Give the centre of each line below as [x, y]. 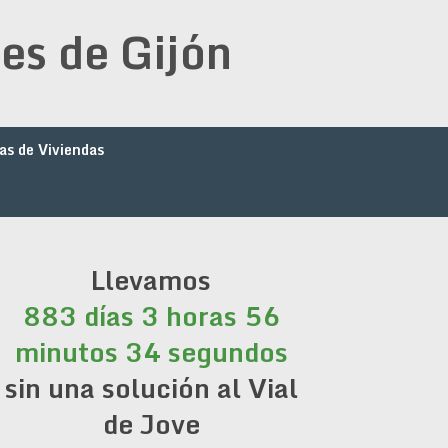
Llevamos [151, 280]
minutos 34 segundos [151, 352]
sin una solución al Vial [151, 388]
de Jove [151, 424]
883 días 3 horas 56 [151, 316]
